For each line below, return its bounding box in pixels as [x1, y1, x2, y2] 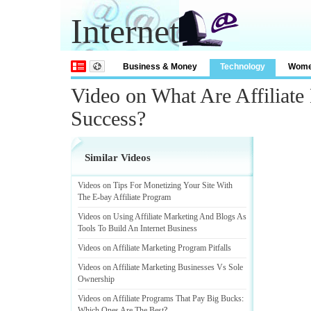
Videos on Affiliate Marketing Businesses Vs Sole [78, 262, 243, 272]
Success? [71, 107, 146, 130]
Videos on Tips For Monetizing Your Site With [78, 180, 233, 190]
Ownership [78, 274, 115, 284]
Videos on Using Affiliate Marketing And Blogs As [78, 212, 246, 221]
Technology [220, 62, 265, 72]
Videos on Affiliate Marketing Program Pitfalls [78, 243, 231, 253]
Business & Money [123, 62, 197, 72]
